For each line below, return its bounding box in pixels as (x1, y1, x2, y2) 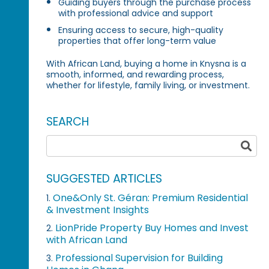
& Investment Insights (46, 203, 150, 217)
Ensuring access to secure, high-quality (58, 24, 224, 37)
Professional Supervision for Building (55, 251, 223, 265)
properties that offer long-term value (58, 35, 217, 47)
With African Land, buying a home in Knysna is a (46, 58, 247, 70)
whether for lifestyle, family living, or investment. (46, 79, 250, 92)
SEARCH (46, 113, 90, 130)
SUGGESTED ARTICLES (46, 171, 163, 187)
